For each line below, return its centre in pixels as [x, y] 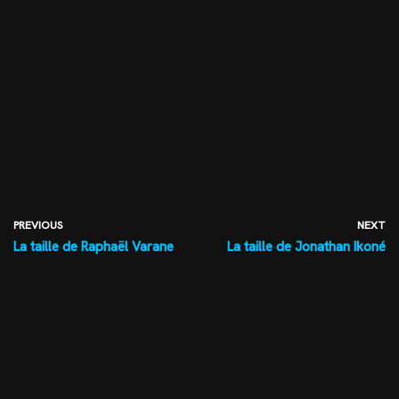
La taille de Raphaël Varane [94, 246]
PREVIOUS [38, 225]
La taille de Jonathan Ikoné [306, 246]
